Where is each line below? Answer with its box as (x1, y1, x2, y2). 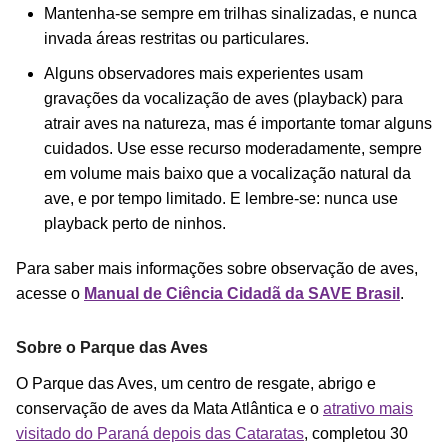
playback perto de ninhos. (44, 214, 226, 232)
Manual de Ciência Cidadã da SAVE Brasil (84, 284, 400, 302)
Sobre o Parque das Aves (16, 338, 208, 356)
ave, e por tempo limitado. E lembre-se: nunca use (44, 189, 398, 207)
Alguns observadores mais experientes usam (44, 64, 363, 82)
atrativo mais (323, 399, 413, 417)
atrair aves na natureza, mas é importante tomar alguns (44, 114, 432, 132)
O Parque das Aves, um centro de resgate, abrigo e (16, 374, 376, 392)
